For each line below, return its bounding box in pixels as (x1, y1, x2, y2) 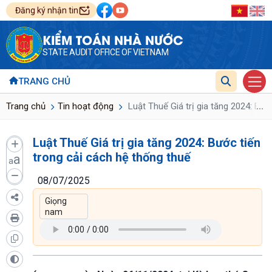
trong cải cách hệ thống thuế (33, 149, 191, 165)
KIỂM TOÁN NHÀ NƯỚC (42, 30, 183, 48)
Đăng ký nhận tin (15, 5, 78, 15)
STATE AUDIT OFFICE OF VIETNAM (42, 47, 169, 57)
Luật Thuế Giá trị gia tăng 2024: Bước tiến (33, 135, 260, 150)
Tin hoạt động (58, 100, 114, 112)
